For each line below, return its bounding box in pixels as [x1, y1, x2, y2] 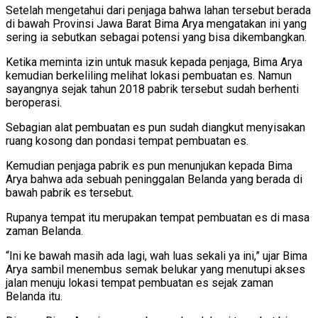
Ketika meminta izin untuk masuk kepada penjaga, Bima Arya [6, 55, 302, 69]
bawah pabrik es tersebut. [6, 185, 133, 199]
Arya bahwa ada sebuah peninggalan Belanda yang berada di [6, 172, 302, 186]
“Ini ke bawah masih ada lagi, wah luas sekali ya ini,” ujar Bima [6, 248, 307, 263]
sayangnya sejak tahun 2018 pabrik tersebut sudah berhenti [6, 82, 299, 96]
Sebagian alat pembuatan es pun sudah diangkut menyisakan [6, 120, 305, 134]
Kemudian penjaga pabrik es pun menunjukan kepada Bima [6, 158, 292, 172]
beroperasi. [6, 95, 62, 109]
